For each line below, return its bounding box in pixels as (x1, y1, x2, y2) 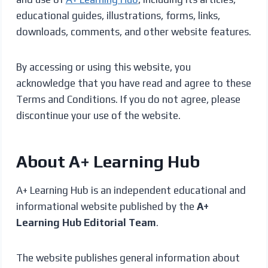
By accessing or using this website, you (16, 60, 191, 73)
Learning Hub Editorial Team (16, 216, 156, 229)
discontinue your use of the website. (16, 109, 181, 121)
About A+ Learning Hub (16, 151, 200, 171)
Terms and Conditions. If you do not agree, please (16, 93, 240, 105)
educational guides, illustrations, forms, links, (16, 9, 220, 22)
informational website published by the (16, 200, 197, 212)
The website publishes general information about (16, 251, 240, 264)
